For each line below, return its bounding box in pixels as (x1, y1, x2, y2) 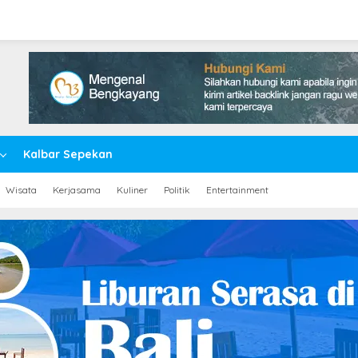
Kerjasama (53, 184, 101, 196)
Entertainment (206, 184, 268, 196)
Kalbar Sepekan (23, 147, 113, 161)
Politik (164, 184, 190, 196)
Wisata (6, 184, 37, 196)
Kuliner (117, 184, 148, 196)
